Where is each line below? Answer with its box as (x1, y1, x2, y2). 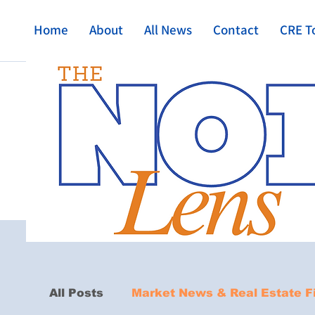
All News (144, 21, 192, 38)
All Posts (49, 287, 103, 299)
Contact (213, 21, 259, 38)
